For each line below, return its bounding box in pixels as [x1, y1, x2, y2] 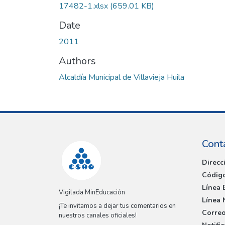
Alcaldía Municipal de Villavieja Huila [59, 71, 184, 83]
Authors [59, 54, 96, 68]
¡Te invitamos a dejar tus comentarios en [59, 201, 176, 211]
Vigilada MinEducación [59, 188, 125, 197]
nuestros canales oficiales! [59, 211, 137, 220]
